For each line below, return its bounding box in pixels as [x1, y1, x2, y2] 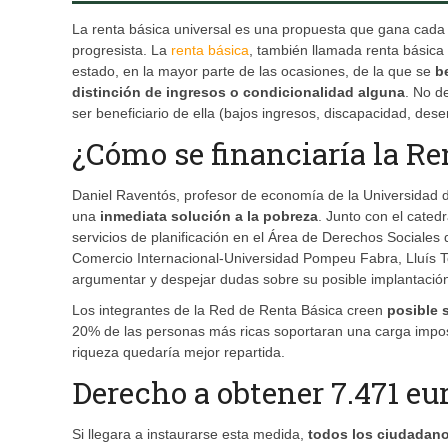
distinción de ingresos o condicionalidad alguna [72, 84, 405, 101]
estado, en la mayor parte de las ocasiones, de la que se [72, 63, 435, 80]
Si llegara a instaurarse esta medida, [72, 426, 308, 443]
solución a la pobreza [171, 208, 318, 225]
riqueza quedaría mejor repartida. [72, 344, 285, 361]
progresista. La [72, 42, 171, 59]
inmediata [100, 208, 167, 225]
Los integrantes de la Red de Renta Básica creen [72, 302, 387, 319]
